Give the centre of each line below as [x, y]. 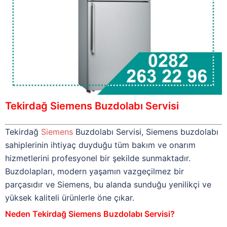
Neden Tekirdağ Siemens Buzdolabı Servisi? [90, 214]
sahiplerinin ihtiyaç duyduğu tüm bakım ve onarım [100, 145]
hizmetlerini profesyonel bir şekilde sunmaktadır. [98, 158]
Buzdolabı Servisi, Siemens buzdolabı [146, 132]
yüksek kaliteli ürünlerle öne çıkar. [70, 198]
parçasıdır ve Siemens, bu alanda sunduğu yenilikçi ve [108, 185]
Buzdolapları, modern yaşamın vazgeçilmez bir [94, 172]
